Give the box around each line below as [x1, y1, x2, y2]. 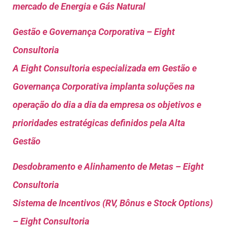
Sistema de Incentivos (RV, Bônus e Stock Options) [13, 198, 213, 209]
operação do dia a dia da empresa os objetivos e [13, 99, 201, 110]
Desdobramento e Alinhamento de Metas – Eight [13, 161, 204, 172]
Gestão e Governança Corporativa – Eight [13, 26, 175, 37]
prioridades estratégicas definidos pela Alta [13, 117, 185, 128]
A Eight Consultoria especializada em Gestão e [13, 62, 197, 73]
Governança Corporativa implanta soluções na [13, 81, 195, 92]
